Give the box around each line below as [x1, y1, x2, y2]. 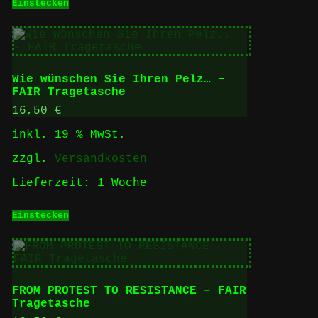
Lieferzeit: [11, 176, 97, 190]
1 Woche [97, 176, 147, 190]
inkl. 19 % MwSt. [11, 128, 126, 141]
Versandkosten [54, 152, 147, 165]
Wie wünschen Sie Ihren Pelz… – [11, 72, 225, 86]
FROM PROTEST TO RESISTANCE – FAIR [11, 284, 246, 297]
